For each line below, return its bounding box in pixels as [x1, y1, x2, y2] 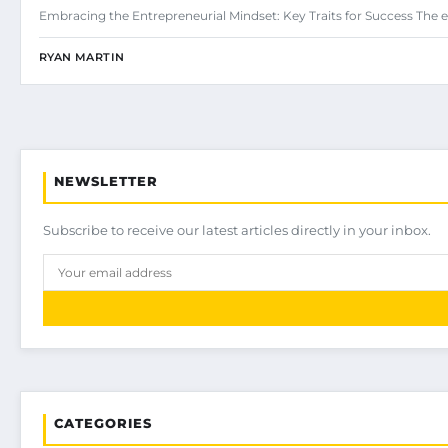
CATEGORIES [54, 414, 152, 431]
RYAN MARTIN [39, 49, 125, 64]
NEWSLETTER [54, 172, 158, 189]
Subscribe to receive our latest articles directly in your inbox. [43, 221, 431, 238]
